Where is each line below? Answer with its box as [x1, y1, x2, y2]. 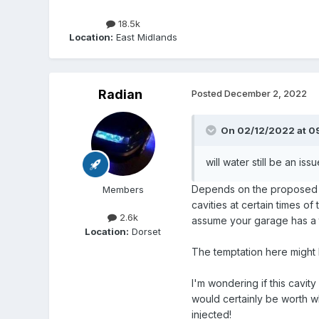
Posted [191, 88, 224, 100]
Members [102, 184, 144, 196]
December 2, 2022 [224, 88, 307, 100]
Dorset [129, 225, 162, 237]
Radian [98, 87, 142, 103]
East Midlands [113, 31, 177, 43]
